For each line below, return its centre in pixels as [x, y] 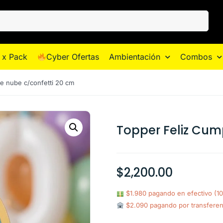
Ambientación [134, 57]
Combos [196, 57]
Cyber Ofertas [72, 57]
